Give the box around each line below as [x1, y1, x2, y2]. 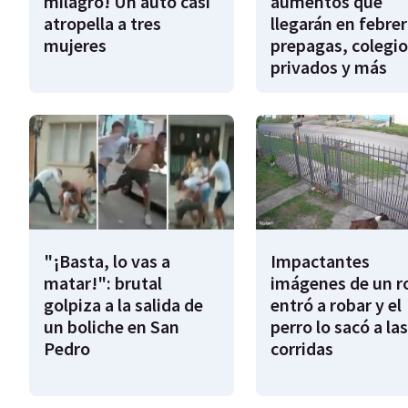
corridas [270, 337, 333, 361]
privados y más [270, 55, 387, 78]
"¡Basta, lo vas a [44, 250, 170, 273]
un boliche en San [44, 315, 179, 339]
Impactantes [270, 250, 370, 273]
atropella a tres [44, 11, 161, 35]
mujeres [44, 33, 107, 56]
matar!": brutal [44, 271, 162, 295]
